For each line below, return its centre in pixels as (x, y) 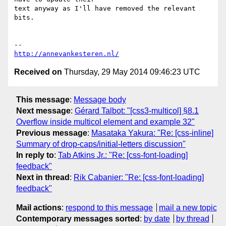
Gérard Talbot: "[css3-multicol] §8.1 (137, 110)
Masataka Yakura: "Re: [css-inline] (152, 133)
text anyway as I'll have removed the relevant (105, 9)
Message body (100, 99)
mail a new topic (188, 207)
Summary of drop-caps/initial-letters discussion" (101, 144)
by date (157, 218)
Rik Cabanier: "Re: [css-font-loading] (139, 177)
